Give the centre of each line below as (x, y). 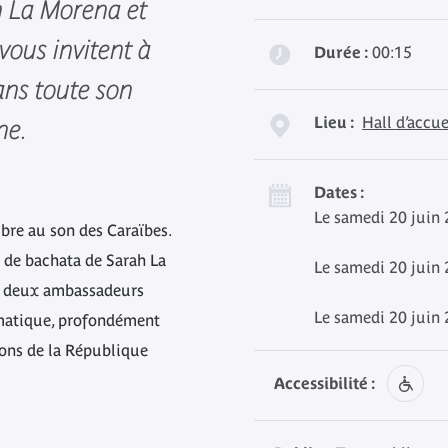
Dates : (339, 192)
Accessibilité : (324, 383)
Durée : (341, 52)
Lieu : (334, 122)
